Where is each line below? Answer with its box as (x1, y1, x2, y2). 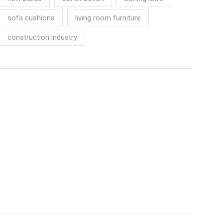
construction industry (7, 33, 77, 42)
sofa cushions (7, 13, 55, 22)
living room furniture (75, 13, 141, 22)
